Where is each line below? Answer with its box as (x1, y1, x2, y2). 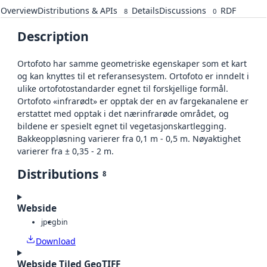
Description (17, 28, 89, 45)
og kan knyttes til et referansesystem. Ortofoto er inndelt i (17, 70, 249, 82)
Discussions (159, 5, 206, 17)
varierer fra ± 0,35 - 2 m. (17, 145, 114, 157)
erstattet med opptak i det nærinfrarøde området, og (17, 108, 229, 120)
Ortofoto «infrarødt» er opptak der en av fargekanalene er (17, 95, 249, 107)
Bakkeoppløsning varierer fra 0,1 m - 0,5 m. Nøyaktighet (17, 133, 241, 145)
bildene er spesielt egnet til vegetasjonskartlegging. (17, 120, 226, 132)
